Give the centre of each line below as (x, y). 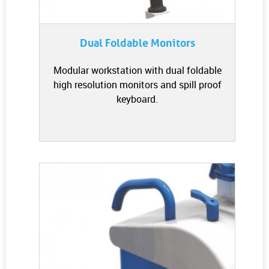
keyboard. (137, 99)
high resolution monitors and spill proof (137, 85)
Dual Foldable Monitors (137, 43)
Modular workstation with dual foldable (137, 70)
